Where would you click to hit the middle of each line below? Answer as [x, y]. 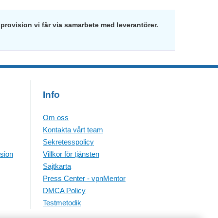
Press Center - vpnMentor [84, 178]
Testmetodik [62, 203]
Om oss [56, 118]
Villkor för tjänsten [71, 154]
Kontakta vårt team [73, 130]
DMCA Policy [64, 191]
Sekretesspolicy [68, 142]
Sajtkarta [57, 166]
